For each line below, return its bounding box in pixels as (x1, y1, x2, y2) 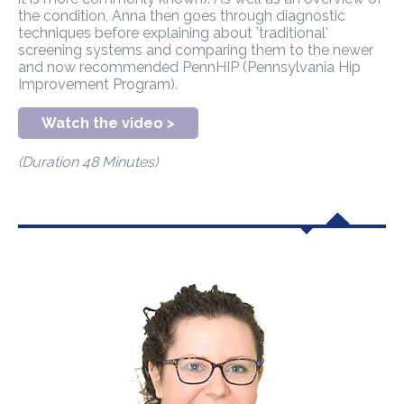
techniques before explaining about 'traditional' (18, 24, 328, 42)
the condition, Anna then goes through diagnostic (18, 7, 345, 25)
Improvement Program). (18, 76, 178, 94)
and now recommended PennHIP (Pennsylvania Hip (18, 59, 361, 77)
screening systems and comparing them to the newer (18, 41, 373, 60)
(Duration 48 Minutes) (18, 153, 158, 171)
